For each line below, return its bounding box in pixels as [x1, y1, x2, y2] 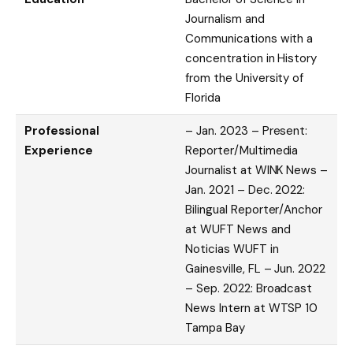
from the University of [185, 69, 304, 86]
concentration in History [185, 50, 318, 66]
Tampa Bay [185, 319, 245, 336]
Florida [185, 89, 221, 106]
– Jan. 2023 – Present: [185, 122, 308, 139]
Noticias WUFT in [185, 240, 279, 257]
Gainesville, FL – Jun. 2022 [185, 260, 326, 277]
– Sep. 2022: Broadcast [185, 280, 313, 296]
